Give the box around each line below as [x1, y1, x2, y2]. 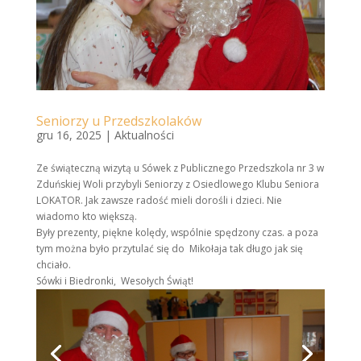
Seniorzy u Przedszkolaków [35, 112, 201, 131]
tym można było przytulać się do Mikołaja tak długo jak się [35, 242, 303, 256]
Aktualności [114, 127, 174, 143]
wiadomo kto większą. [35, 210, 137, 224]
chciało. [35, 258, 71, 272]
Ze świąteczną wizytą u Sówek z [35, 161, 180, 176]
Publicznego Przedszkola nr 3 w [180, 161, 324, 176]
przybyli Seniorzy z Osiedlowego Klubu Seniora [102, 177, 319, 192]
